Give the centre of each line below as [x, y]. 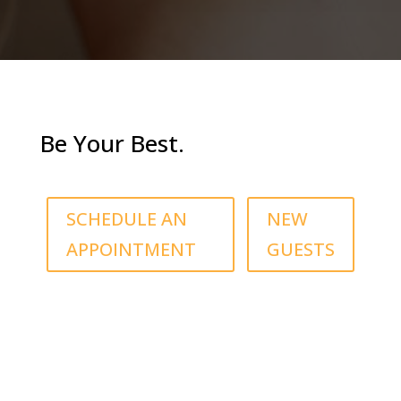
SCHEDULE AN [126, 218]
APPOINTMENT [131, 249]
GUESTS [301, 249]
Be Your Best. [112, 143]
